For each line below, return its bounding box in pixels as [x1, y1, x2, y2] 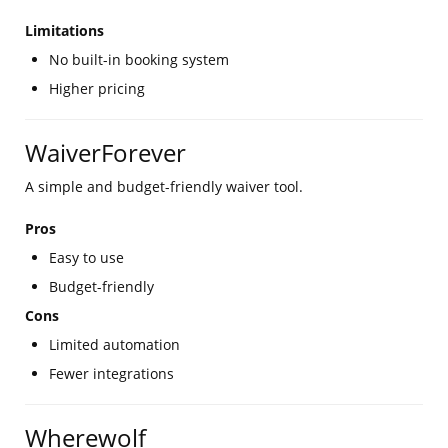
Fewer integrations [49, 364, 174, 383]
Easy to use [49, 248, 124, 267]
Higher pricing [49, 79, 145, 98]
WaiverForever [25, 136, 186, 169]
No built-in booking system [49, 50, 229, 69]
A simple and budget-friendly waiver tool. [25, 177, 303, 196]
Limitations [25, 21, 104, 40]
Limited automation [49, 335, 180, 354]
